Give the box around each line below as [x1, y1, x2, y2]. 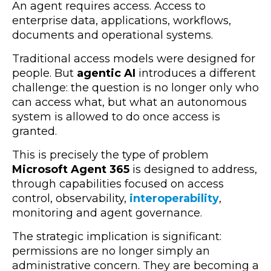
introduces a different [135, 67, 256, 80]
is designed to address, [129, 163, 257, 177]
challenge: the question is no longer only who [12, 81, 259, 95]
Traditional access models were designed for [12, 52, 255, 66]
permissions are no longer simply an [12, 244, 210, 258]
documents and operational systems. [12, 28, 213, 42]
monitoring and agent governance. [12, 206, 202, 220]
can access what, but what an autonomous [12, 96, 247, 109]
